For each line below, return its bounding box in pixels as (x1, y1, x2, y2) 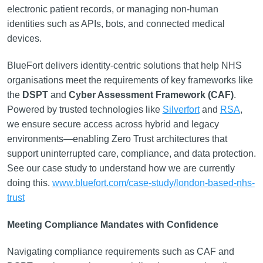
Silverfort (162, 104, 200, 114)
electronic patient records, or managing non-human (6, 4, 218, 14)
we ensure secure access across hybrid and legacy (6, 119, 219, 129)
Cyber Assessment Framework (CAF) (68, 90, 234, 100)
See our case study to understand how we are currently (6, 163, 235, 173)
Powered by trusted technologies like (6, 104, 163, 114)
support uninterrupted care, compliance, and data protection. (6, 149, 256, 159)
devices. (6, 33, 42, 43)
